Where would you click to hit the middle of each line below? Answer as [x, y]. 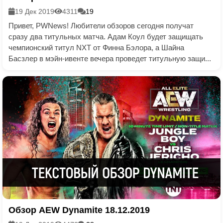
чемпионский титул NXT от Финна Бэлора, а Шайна [96, 48]
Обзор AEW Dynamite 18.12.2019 [79, 210]
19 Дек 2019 [35, 12]
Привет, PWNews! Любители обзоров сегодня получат [101, 26]
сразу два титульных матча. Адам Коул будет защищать [106, 37]
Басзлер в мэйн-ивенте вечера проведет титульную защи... [110, 59]
